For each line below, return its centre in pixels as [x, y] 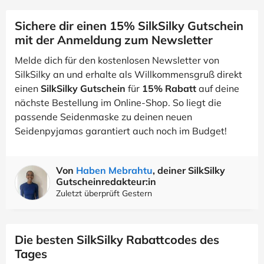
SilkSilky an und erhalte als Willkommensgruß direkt [128, 74]
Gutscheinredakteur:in [106, 181]
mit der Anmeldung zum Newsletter [114, 40]
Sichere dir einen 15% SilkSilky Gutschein [129, 26]
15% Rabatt [169, 88]
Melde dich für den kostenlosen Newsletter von [117, 60]
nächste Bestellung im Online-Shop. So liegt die [118, 103]
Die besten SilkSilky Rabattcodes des [117, 240]
